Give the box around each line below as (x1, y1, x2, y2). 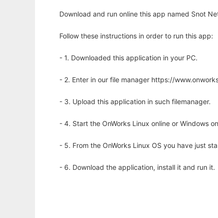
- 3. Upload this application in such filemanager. (59, 97, 211, 106)
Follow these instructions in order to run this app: (59, 32, 213, 40)
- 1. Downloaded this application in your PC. (59, 54, 198, 62)
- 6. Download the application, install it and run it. (59, 163, 215, 172)
